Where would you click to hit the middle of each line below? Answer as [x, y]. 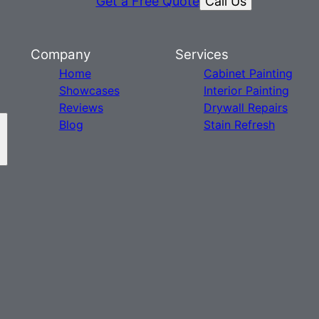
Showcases [89, 90]
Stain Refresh [239, 125]
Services [202, 54]
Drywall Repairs [245, 108]
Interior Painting [246, 90]
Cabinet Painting [248, 73]
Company [60, 54]
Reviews [81, 108]
